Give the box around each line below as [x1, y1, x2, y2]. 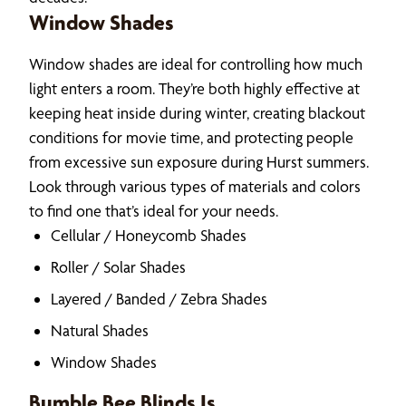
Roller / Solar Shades [51, 256, 186, 276]
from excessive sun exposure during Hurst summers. [29, 151, 369, 171]
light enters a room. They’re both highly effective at [29, 78, 360, 98]
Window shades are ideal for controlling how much [29, 53, 362, 73]
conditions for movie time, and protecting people [29, 127, 353, 147]
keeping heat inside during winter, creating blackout [29, 102, 365, 122]
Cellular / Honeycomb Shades [51, 225, 246, 245]
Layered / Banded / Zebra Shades [51, 288, 267, 308]
